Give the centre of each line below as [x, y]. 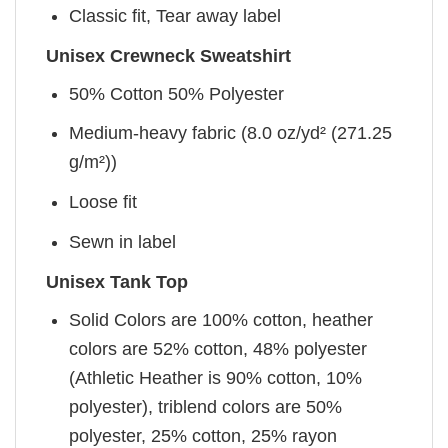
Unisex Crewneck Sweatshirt [168, 55]
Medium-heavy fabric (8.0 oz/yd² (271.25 [231, 133]
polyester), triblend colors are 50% [206, 406]
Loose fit [103, 202]
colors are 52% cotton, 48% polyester [218, 348]
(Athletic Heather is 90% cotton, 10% [216, 377]
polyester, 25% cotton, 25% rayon [203, 435]
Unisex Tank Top [117, 281]
